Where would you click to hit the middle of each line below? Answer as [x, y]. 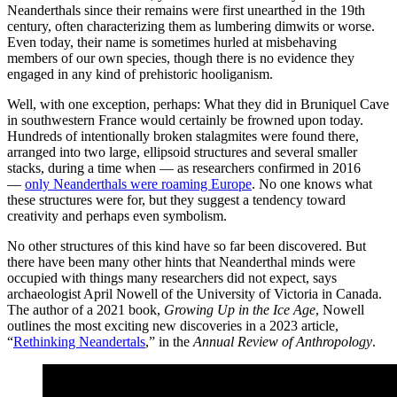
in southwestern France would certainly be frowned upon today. [185, 120]
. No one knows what [312, 183]
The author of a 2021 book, [86, 309]
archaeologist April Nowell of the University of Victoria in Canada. [195, 293]
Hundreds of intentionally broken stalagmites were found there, [183, 136]
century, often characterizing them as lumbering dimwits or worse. [191, 26]
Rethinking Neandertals [79, 341]
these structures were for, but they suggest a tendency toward [176, 199]
